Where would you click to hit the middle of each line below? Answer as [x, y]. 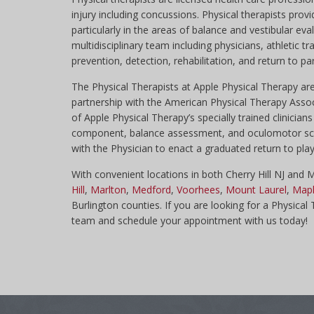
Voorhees [198, 190]
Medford [151, 190]
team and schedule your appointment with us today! [190, 220]
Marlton [108, 190]
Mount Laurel [256, 190]
